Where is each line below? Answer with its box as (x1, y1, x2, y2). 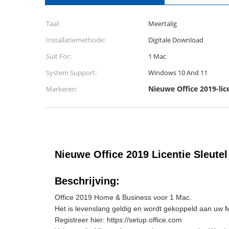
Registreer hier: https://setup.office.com (55, 216, 182, 224)
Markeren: (46, 84, 77, 94)
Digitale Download (148, 35, 203, 44)
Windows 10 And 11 (187, 68, 208, 77)
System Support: (46, 68, 97, 77)
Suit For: (46, 52, 71, 61)
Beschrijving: (55, 175, 120, 187)
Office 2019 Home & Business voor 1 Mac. (55, 193, 192, 201)
